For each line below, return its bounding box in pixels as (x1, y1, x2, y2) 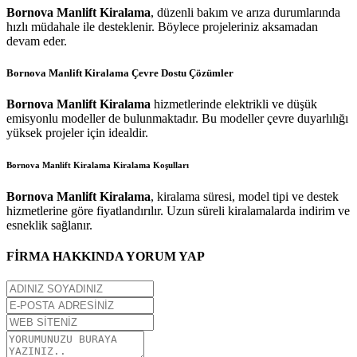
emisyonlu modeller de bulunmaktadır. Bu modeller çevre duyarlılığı (6, 111, 348, 125)
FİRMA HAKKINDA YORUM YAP (6, 249, 205, 263)
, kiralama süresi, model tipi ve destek (151, 189, 339, 203)
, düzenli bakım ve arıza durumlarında (151, 6, 340, 20)
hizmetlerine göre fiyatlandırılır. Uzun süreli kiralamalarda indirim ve (6, 203, 350, 218)
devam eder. (6, 34, 67, 49)
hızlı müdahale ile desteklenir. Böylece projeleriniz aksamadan (6, 20, 318, 34)
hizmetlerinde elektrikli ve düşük (151, 96, 317, 111)
